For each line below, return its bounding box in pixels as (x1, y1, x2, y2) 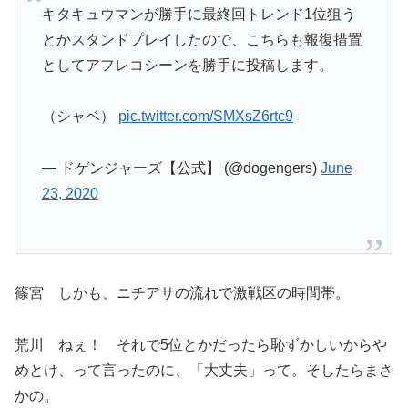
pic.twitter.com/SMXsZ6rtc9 (117, 108, 293, 125)
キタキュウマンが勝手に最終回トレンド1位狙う (41, 5, 356, 22)
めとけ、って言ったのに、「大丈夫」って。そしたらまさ (15, 362, 393, 378)
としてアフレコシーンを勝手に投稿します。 (41, 56, 333, 73)
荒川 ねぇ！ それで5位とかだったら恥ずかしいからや (15, 336, 387, 352)
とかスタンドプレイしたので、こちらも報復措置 (41, 31, 362, 47)
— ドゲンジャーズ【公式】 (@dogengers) (41, 160, 321, 177)
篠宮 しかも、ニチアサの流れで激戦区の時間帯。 (15, 285, 350, 301)
